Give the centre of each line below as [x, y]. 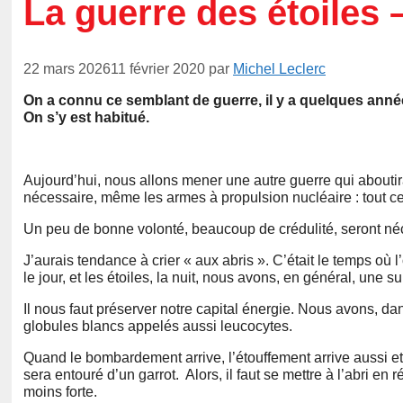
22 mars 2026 [67, 69]
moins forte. [60, 392]
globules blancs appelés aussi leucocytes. [158, 327]
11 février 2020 [158, 69]
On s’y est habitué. [86, 118]
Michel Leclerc [279, 69]
